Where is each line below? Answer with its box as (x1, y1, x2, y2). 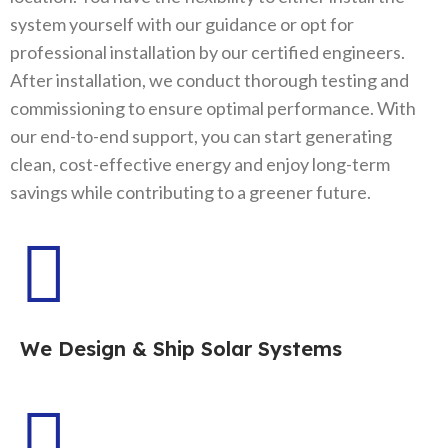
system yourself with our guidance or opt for (10, 12, 354, 35)
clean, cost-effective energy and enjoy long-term (10, 152, 390, 175)
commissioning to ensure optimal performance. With (10, 96, 416, 119)
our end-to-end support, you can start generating (10, 124, 392, 147)
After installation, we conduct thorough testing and (10, 68, 409, 91)
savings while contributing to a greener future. (10, 180, 371, 203)
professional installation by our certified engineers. (10, 40, 405, 63)
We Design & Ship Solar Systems (20, 335, 342, 361)
